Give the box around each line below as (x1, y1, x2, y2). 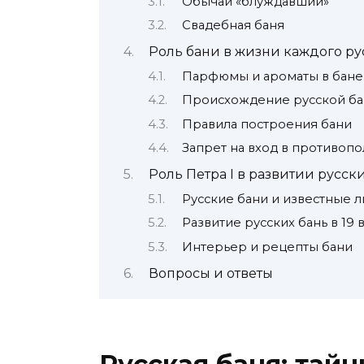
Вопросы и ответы (148, 266, 273, 282)
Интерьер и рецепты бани (181, 239, 353, 254)
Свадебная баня (181, 18, 284, 33)
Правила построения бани (181, 116, 352, 132)
